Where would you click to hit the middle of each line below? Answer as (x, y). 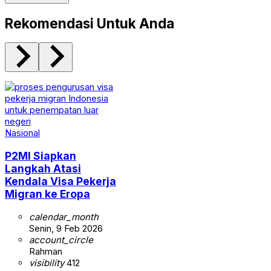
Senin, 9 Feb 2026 (66, 228)
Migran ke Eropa (47, 194)
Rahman (46, 251)
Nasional (22, 133)
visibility (47, 263)
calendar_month (64, 217)
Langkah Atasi (43, 168)
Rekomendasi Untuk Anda (90, 23)
